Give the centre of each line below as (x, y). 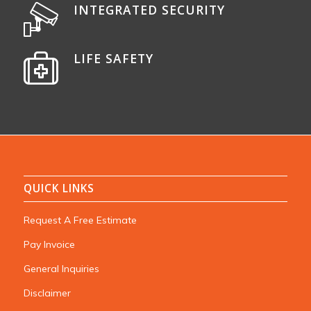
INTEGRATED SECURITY (149, 10)
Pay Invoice (49, 244)
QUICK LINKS (59, 189)
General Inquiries (61, 268)
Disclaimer (47, 293)
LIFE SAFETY (113, 58)
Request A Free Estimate (80, 220)
